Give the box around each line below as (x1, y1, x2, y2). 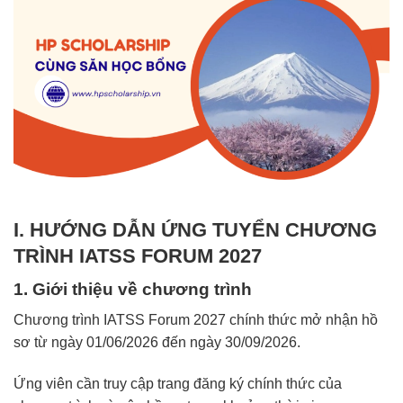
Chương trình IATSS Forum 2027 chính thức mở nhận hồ (13, 312, 378, 328)
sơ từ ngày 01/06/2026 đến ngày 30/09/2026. (13, 335, 300, 351)
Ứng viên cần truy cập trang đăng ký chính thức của (13, 376, 342, 392)
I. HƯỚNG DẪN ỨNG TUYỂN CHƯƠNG (13, 218, 377, 241)
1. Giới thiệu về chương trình (13, 279, 252, 299)
